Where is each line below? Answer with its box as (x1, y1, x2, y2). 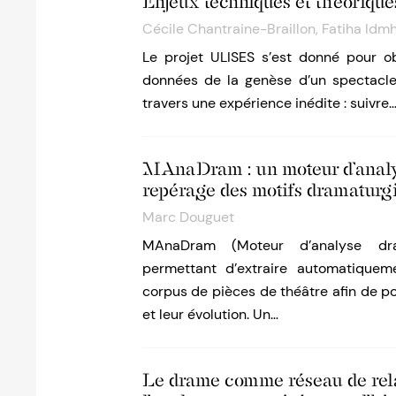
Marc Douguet (141, 208, 234, 227)
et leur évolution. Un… (141, 305, 278, 324)
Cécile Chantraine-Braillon (141, 19, 316, 39)
